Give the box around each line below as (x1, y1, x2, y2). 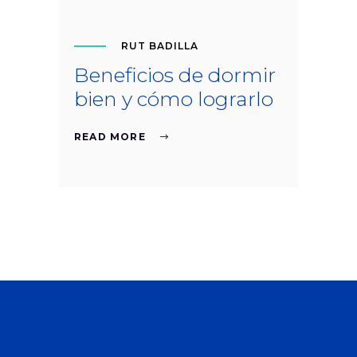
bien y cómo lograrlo (74, 86, 273, 111)
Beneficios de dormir (74, 62, 276, 87)
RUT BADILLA (121, 39, 198, 52)
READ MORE (74, 130, 146, 143)
